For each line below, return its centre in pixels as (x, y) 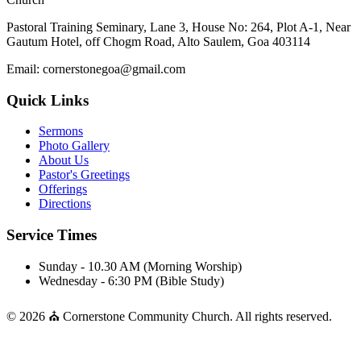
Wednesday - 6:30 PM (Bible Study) (131, 280)
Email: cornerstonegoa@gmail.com (96, 69)
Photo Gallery (74, 146)
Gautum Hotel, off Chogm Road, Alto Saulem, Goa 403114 (158, 42)
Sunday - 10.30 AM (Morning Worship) (140, 266)
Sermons (61, 131)
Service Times (52, 235)
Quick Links (48, 100)
